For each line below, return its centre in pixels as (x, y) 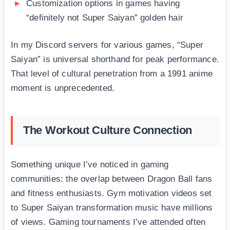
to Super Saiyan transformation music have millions (112, 208)
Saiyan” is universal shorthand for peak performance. (115, 60)
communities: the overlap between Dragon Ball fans (112, 179)
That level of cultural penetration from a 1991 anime (112, 74)
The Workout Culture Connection (108, 130)
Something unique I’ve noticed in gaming (90, 165)
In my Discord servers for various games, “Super (107, 45)
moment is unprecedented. (63, 88)
